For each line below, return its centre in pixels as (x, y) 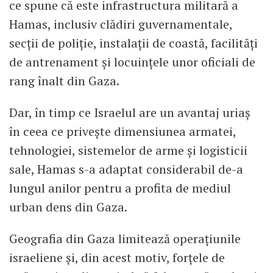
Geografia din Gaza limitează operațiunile (125, 238)
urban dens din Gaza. (68, 207)
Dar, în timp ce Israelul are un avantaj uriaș (130, 113)
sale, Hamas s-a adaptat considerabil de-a (126, 169)
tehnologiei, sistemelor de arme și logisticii (128, 151)
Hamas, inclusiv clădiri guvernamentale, (121, 24)
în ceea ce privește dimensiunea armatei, (122, 132)
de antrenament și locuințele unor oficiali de (132, 62)
